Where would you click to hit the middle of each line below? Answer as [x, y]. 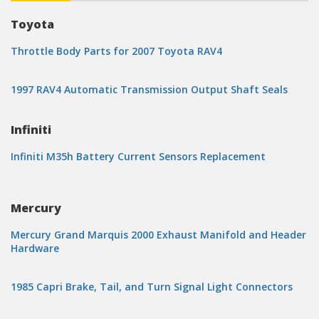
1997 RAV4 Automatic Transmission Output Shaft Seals [149, 89]
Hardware [35, 248]
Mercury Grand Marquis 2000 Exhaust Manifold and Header [158, 235]
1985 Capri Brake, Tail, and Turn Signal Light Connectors [152, 287]
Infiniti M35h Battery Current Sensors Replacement [138, 156]
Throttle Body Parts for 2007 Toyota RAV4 [116, 51]
